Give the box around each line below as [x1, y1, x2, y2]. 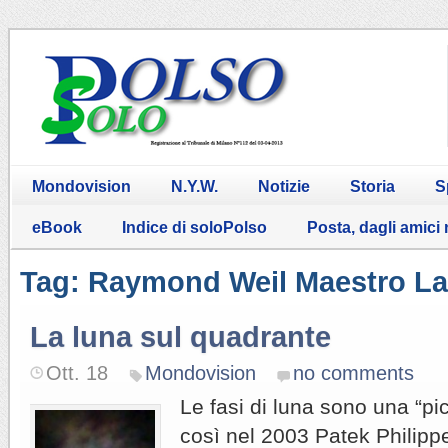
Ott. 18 [46, 361, 108, 384]
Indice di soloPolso [122, 218, 267, 236]
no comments [293, 361, 414, 384]
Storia [350, 177, 395, 195]
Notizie [258, 177, 310, 195]
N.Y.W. [171, 177, 218, 195]
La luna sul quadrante [30, 320, 331, 353]
